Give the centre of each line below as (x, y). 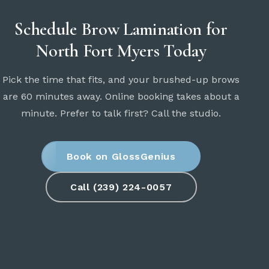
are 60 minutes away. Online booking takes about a (121, 97)
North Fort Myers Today (121, 51)
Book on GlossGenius (121, 156)
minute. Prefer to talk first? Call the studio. (121, 113)
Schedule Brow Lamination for (121, 29)
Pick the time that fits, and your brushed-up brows (121, 80)
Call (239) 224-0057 (121, 187)
